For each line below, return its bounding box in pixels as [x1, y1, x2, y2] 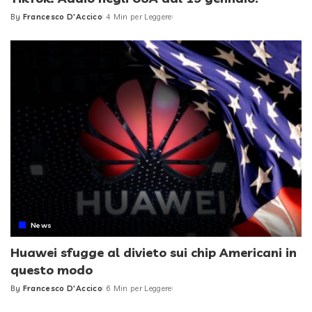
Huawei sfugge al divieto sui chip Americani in [10, 244, 297, 261]
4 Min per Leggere [105, 11, 172, 22]
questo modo [10, 262, 93, 279]
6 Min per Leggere [105, 283, 172, 294]
